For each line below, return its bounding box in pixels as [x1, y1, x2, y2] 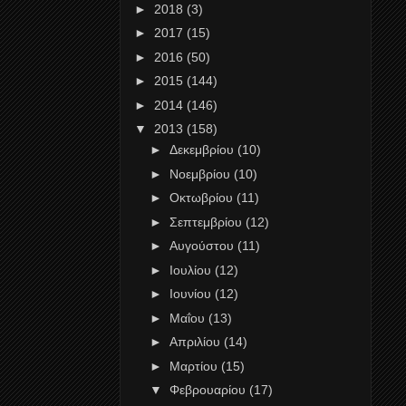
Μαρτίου [169, 358, 221, 373]
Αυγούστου [169, 238, 237, 254]
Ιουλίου [169, 262, 215, 277]
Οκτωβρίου [169, 190, 237, 206]
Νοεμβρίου [169, 166, 234, 181]
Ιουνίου [169, 286, 215, 302]
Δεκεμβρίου [169, 142, 237, 158]
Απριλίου [169, 334, 224, 350]
